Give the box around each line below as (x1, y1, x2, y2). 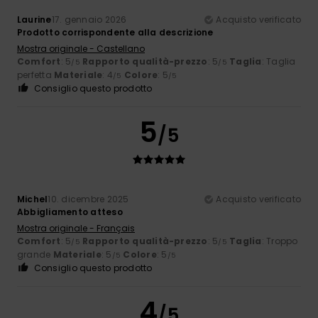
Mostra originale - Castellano (17, 42, 145, 55)
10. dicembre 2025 (48, 192, 129, 205)
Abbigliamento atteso (17, 205, 123, 218)
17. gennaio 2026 (51, 13, 127, 26)
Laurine (17, 13, 52, 26)
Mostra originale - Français (17, 221, 135, 234)
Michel (17, 192, 48, 205)
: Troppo (261, 234, 298, 247)
